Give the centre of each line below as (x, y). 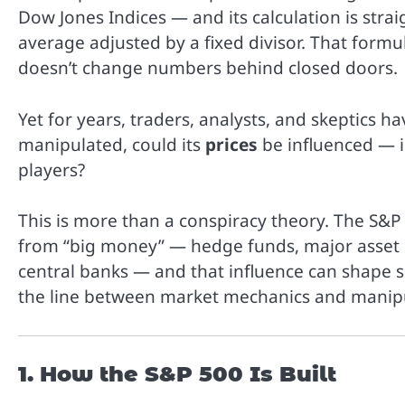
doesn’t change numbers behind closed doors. (208, 68)
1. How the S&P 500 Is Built (177, 373)
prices (231, 144)
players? (52, 170)
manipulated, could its (112, 144)
